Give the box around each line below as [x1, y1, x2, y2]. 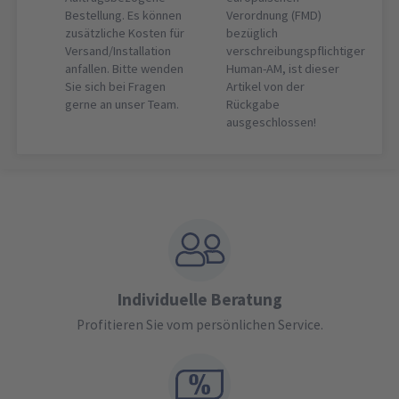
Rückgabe [226, 96, 281, 113]
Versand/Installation [65, 43, 172, 60]
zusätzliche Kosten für [65, 25, 185, 42]
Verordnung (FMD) [226, 7, 322, 24]
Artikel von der [226, 78, 305, 95]
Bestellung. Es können [65, 7, 183, 24]
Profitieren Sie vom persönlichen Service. [76, 316, 323, 334]
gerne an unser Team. [65, 96, 180, 113]
